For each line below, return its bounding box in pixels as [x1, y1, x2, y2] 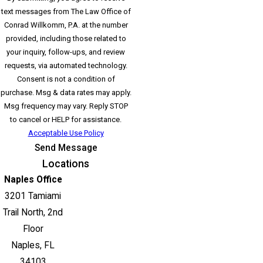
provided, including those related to [5, 33, 126, 43]
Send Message [34, 142, 97, 153]
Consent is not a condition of [16, 74, 115, 83]
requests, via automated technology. [4, 60, 127, 70]
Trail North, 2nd [3, 207, 63, 218]
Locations [42, 157, 89, 170]
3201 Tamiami [5, 190, 61, 201]
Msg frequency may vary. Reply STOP [4, 101, 128, 110]
